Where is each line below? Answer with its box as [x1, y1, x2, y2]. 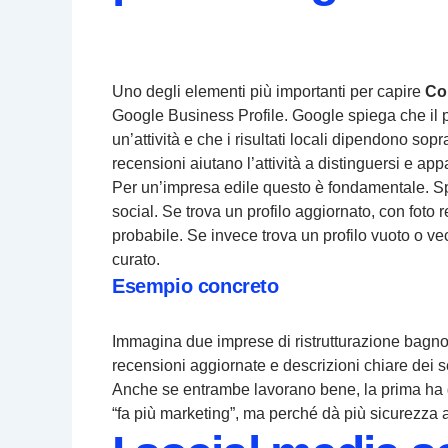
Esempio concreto [112, 275, 279, 298]
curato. [112, 251, 160, 269]
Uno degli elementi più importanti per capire [112, 83, 425, 101]
